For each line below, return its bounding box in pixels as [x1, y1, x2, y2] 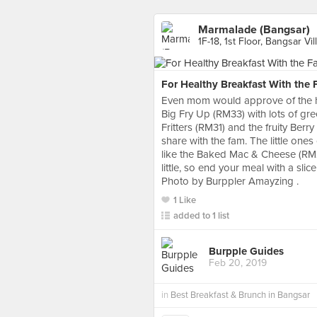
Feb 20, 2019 [209, 256, 267, 269]
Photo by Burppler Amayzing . [161, 175, 299, 188]
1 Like [173, 195, 196, 206]
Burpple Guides [209, 244, 284, 258]
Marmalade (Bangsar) [198, 23, 310, 37]
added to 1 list [173, 210, 229, 221]
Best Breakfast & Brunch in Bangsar [171, 289, 310, 301]
